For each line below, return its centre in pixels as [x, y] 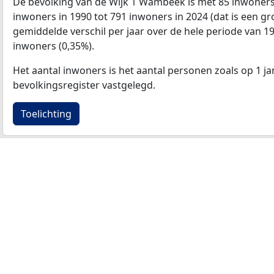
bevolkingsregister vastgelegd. [84, 85]
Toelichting [46, 113]
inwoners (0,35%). [54, 46]
